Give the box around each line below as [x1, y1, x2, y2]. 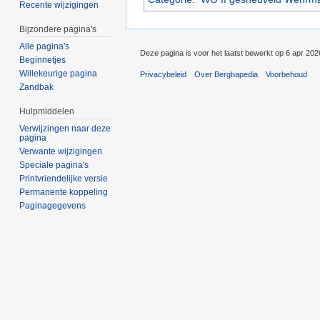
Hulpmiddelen [19, 106, 75, 117]
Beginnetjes [19, 55, 66, 66]
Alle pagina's [19, 41, 70, 52]
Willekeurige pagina [19, 69, 98, 79]
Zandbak [19, 82, 54, 93]
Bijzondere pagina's [19, 24, 97, 35]
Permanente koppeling [19, 186, 109, 197]
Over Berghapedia [194, 69, 259, 79]
